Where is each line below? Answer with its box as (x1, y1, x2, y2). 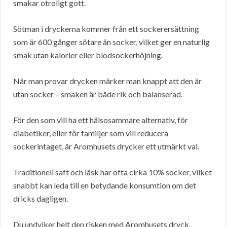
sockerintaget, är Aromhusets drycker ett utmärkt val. (13, 141, 199, 152)
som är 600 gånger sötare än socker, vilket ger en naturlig (13, 37, 210, 47)
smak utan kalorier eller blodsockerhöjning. (13, 50, 163, 60)
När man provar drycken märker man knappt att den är (13, 76, 202, 86)
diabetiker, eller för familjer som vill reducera (13, 128, 168, 138)
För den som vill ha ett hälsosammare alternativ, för (13, 115, 188, 125)
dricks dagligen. (13, 194, 68, 204)
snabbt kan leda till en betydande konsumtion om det (13, 180, 196, 191)
